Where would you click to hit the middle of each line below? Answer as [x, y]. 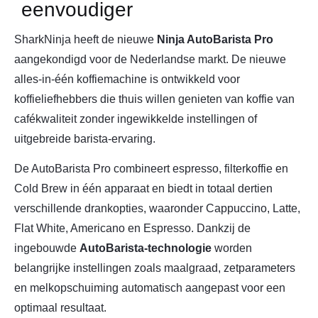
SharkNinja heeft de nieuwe [86, 39]
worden [232, 248]
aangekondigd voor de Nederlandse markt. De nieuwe [150, 59]
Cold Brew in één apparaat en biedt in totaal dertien [143, 189]
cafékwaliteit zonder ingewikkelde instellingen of [136, 119]
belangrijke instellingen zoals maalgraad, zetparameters [155, 268]
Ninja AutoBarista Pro [215, 39]
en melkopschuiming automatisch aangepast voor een [150, 288]
